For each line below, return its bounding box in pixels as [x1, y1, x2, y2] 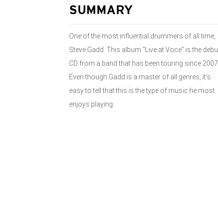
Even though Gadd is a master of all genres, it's [69, 73, 211, 81]
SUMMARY [69, 5, 133, 17]
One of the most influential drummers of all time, [69, 32, 216, 40]
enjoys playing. [69, 100, 114, 108]
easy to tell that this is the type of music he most [69, 87, 215, 94]
